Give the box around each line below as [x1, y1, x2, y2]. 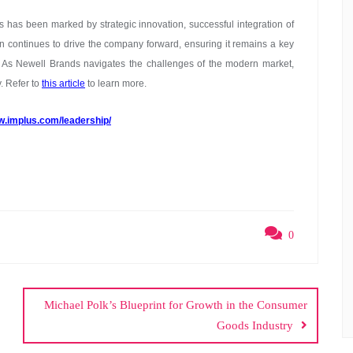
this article [42, 78, 85, 89]
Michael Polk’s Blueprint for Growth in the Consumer [44, 299, 307, 311]
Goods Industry [217, 319, 293, 332]
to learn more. [85, 78, 147, 89]
